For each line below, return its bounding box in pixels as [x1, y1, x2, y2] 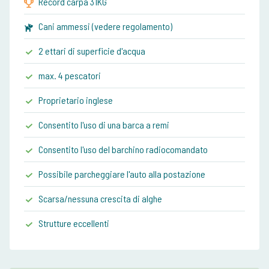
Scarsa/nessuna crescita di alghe [38, 193, 162, 205]
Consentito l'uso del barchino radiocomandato [38, 144, 208, 156]
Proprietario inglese [38, 94, 113, 106]
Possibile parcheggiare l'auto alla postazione [38, 168, 205, 180]
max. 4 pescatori [38, 70, 101, 82]
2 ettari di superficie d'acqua [38, 45, 145, 57]
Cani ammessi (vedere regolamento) [38, 20, 172, 32]
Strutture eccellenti [38, 217, 109, 229]
